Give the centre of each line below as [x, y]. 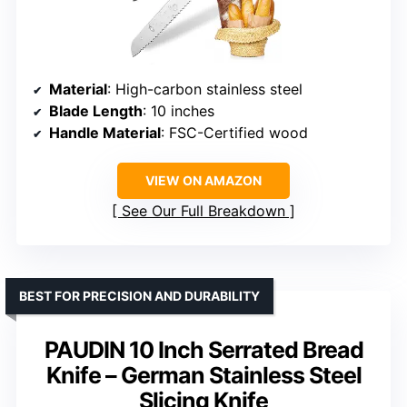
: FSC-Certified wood [234, 133]
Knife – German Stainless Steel [203, 376]
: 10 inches [179, 111]
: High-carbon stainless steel [205, 89]
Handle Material [105, 133]
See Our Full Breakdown [203, 211]
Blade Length [96, 111]
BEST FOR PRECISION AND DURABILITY [139, 296]
